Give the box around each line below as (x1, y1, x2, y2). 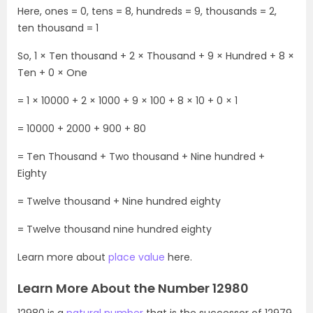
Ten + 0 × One (17, 65, 87, 80)
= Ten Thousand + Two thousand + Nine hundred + (17, 149, 265, 163)
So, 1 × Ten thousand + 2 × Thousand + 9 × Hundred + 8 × (17, 48, 294, 63)
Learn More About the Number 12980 (17, 279, 249, 297)
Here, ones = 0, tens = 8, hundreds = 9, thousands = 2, (17, 3, 277, 18)
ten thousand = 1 (17, 20, 99, 35)
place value (108, 249, 165, 264)
